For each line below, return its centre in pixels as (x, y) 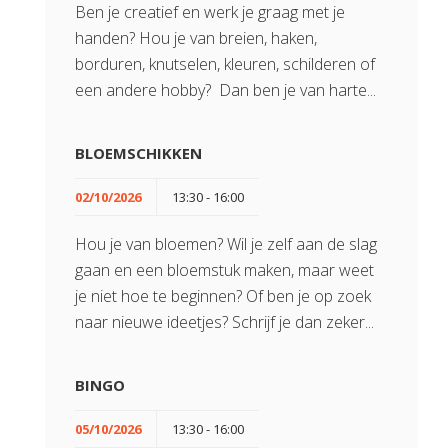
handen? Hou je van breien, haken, (196, 38)
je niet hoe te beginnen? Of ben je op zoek (223, 296)
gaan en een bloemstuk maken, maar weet (224, 270)
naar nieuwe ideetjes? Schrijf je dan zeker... (224, 322)
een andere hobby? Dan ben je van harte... (225, 90)
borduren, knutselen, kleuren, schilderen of (225, 64)
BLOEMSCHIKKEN (138, 153)
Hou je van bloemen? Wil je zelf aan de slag (226, 244)
